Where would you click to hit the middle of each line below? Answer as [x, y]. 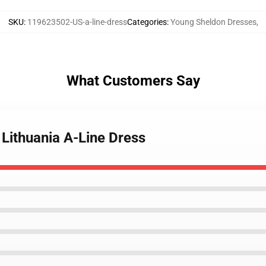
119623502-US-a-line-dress [77, 22]
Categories [147, 22]
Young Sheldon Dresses [213, 22]
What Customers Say [133, 81]
